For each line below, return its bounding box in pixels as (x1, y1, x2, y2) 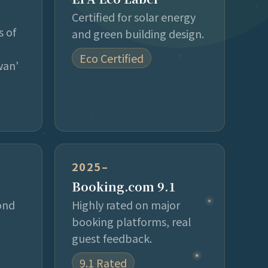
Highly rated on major (72, 196, 180, 212)
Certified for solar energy (72, 8, 196, 25)
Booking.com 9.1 (72, 177, 176, 195)
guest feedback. (72, 230, 152, 246)
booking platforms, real (72, 213, 191, 229)
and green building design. (72, 25, 204, 41)
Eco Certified (80, 50, 144, 66)
